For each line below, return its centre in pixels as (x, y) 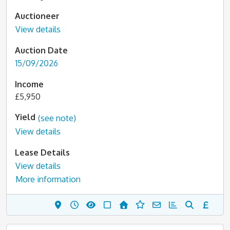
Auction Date (41, 50)
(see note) (57, 118)
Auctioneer (37, 16)
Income (29, 84)
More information (48, 179)
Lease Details (42, 152)
